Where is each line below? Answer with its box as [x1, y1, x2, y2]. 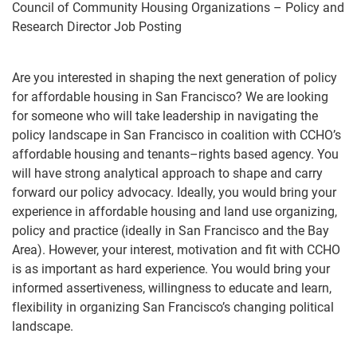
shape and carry [233, 166, 323, 181]
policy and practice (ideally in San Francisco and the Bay [12, 223, 329, 238]
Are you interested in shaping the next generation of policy [12, 70, 337, 85]
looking [287, 89, 328, 104]
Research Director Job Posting [12, 19, 182, 34]
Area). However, [12, 242, 102, 257]
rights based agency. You [198, 147, 339, 162]
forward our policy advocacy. [12, 185, 174, 200]
